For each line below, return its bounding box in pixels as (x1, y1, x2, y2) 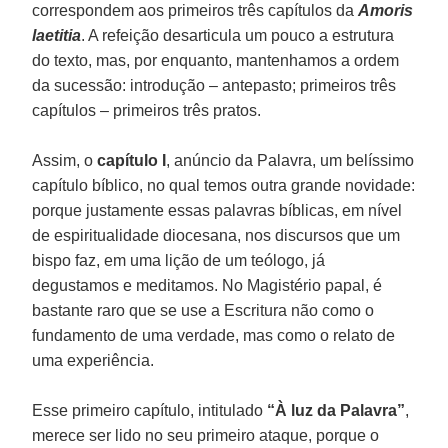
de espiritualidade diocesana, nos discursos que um (32, 226, 401, 244)
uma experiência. (32, 351, 155, 369)
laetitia (32, 26, 82, 44)
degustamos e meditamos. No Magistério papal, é (32, 276, 383, 294)
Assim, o (32, 151, 98, 169)
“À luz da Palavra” (267, 401, 406, 419)
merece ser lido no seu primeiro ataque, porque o (32, 426, 380, 444)
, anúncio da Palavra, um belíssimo (166, 151, 415, 169)
